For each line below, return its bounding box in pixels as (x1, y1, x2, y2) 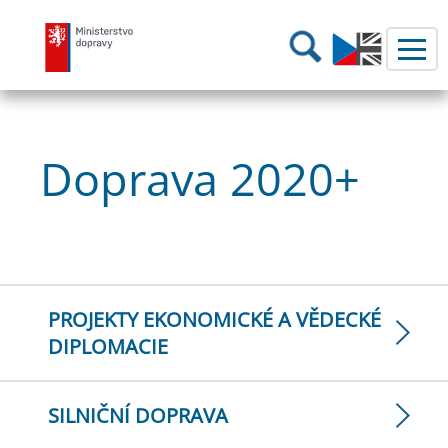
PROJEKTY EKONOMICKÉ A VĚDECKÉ (48, 306, 381, 333)
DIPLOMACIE (48, 333, 168, 360)
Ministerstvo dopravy (171, 22, 332, 44)
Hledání (322, 30, 367, 45)
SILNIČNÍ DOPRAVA (48, 402, 228, 429)
